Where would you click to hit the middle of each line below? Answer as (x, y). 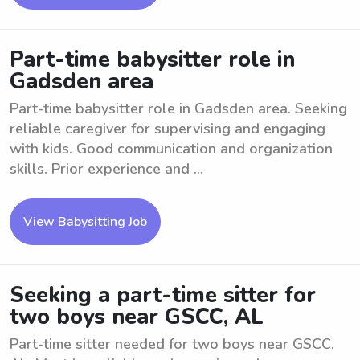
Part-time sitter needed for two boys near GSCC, (172, 344)
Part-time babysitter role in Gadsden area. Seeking (178, 108)
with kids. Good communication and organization (171, 149)
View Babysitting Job (85, 222)
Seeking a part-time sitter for (163, 295)
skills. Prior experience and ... (106, 169)
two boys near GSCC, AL (137, 317)
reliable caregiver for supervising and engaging (168, 129)
